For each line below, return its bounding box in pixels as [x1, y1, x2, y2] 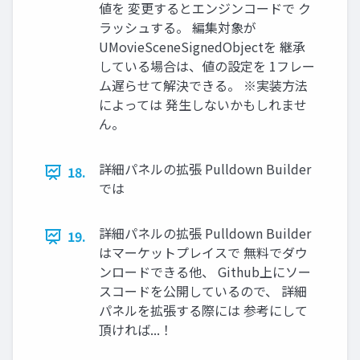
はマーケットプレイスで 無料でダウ [99, 243, 308, 263]
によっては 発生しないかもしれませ [99, 95, 307, 115]
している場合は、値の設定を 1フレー [99, 56, 315, 76]
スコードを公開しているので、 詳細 [99, 281, 307, 301]
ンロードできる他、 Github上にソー [99, 262, 311, 282]
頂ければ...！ [99, 320, 173, 340]
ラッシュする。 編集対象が [99, 18, 256, 38]
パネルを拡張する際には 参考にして [99, 301, 308, 321]
